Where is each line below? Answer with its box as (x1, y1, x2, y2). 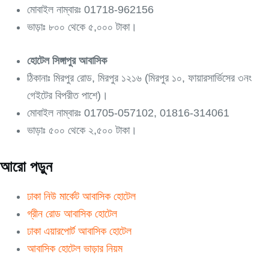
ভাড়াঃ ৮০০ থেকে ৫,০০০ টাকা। (27, 20, 137, 33)
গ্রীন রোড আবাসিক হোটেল (27, 208, 117, 220)
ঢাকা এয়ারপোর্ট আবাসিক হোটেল (27, 225, 131, 238)
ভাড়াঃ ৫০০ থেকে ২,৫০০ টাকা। (27, 124, 137, 136)
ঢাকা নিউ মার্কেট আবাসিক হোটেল (27, 190, 136, 203)
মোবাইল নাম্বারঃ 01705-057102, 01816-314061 (27, 106, 229, 119)
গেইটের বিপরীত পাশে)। (27, 89, 108, 101)
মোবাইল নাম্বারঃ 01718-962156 (27, 3, 154, 16)
